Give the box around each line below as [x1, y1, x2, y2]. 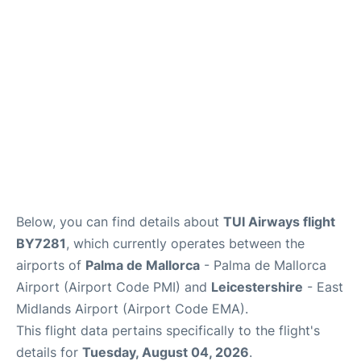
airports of [16, 257, 85, 273]
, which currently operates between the [66, 235, 305, 251]
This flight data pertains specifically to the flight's [16, 322, 320, 338]
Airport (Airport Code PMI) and [16, 279, 211, 295]
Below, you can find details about [16, 214, 223, 230]
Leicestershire [211, 279, 303, 295]
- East [303, 279, 343, 295]
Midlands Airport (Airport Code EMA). [16, 301, 248, 317]
